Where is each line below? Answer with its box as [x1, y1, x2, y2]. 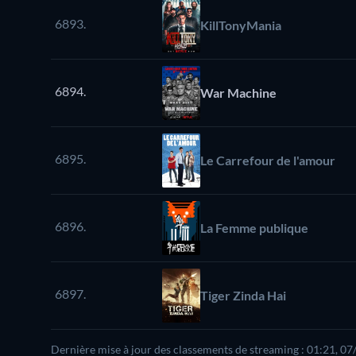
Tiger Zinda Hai [200, 288, 286, 304]
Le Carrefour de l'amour [200, 153, 335, 168]
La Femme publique [200, 220, 308, 236]
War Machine [200, 85, 277, 101]
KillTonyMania [200, 17, 281, 33]
